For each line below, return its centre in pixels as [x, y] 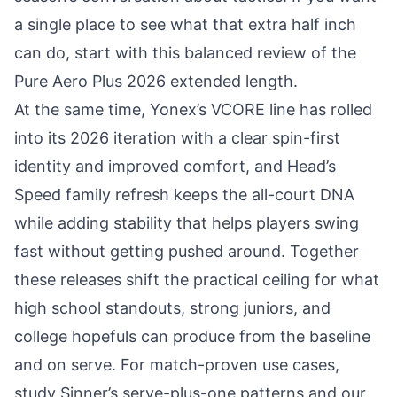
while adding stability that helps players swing [187, 223]
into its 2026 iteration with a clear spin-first [177, 138]
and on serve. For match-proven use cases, [177, 365]
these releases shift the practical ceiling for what [197, 280]
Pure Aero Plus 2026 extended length [154, 81]
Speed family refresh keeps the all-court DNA [184, 195]
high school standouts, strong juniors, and [172, 308]
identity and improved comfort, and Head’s [175, 166]
